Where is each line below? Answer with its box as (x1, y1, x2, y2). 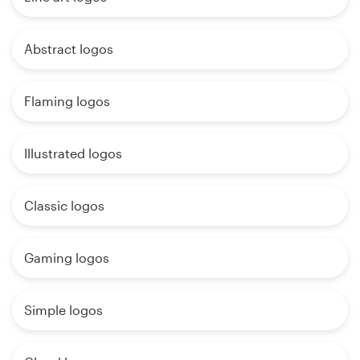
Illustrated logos (24, 145, 122, 162)
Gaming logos (24, 250, 109, 266)
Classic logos (24, 198, 104, 214)
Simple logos (24, 302, 103, 318)
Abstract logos (24, 41, 113, 57)
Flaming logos (24, 93, 110, 109)
